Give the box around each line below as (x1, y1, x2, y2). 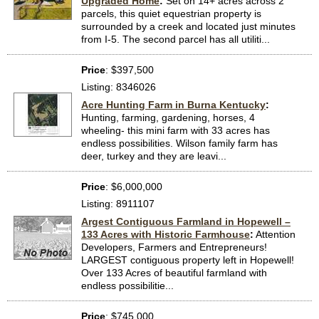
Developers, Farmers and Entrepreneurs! (81, 241, 267, 253)
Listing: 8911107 (81, 198, 155, 210)
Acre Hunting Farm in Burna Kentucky (81, 99, 266, 111)
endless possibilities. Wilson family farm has (81, 137, 278, 150)
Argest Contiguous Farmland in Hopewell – (81, 216, 291, 228)
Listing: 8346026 (81, 81, 156, 93)
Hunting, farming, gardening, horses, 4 (81, 112, 255, 124)
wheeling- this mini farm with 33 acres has (81, 125, 270, 137)
